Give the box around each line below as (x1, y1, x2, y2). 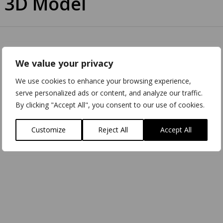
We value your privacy (15, 57, 113, 69)
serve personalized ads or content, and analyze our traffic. (15, 88, 203, 98)
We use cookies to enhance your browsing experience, (15, 76, 191, 86)
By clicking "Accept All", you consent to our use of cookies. (15, 100, 205, 110)
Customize (31, 125, 66, 134)
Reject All (98, 125, 128, 134)
